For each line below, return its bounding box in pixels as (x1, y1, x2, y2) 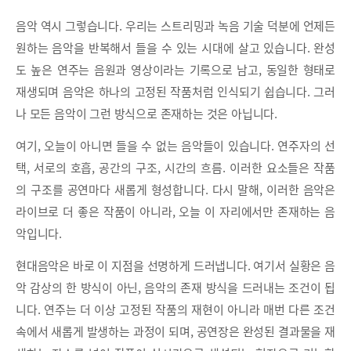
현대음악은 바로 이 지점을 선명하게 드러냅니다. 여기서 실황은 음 (16, 257, 335, 274)
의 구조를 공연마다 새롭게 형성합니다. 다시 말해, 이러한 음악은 (16, 181, 335, 198)
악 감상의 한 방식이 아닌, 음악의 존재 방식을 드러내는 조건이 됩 (16, 279, 335, 296)
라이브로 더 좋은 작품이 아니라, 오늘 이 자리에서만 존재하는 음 (16, 203, 335, 220)
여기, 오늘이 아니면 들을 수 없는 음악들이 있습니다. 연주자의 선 (16, 137, 335, 154)
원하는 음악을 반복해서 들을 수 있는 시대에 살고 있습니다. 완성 (16, 39, 335, 56)
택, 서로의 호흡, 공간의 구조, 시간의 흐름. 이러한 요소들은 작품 (16, 159, 335, 176)
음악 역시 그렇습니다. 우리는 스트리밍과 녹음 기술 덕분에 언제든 (16, 17, 335, 34)
